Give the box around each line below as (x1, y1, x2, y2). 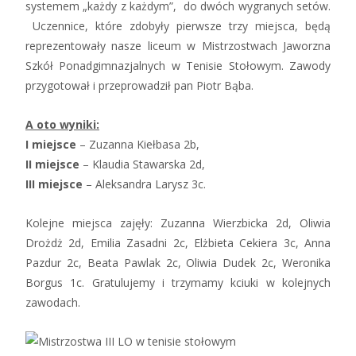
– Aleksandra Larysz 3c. (83, 176, 206, 192)
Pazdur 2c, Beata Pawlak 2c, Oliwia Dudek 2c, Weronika (25, 255, 331, 271)
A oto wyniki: (25, 117, 99, 133)
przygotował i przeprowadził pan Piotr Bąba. (25, 78, 253, 94)
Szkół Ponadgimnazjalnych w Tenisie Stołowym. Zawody (25, 58, 331, 74)
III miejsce (25, 176, 83, 192)
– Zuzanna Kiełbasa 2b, (76, 137, 199, 153)
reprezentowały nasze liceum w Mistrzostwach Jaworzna (25, 38, 331, 54)
